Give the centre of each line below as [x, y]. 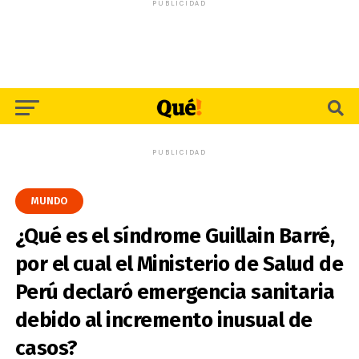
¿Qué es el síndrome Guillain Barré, [175, 236]
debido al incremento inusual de [163, 320]
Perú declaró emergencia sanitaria [175, 292]
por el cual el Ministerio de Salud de [179, 264]
